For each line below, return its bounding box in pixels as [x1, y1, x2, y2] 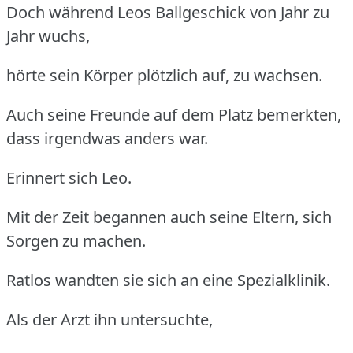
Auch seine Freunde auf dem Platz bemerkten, [6, 103, 341, 125]
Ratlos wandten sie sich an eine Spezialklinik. [6, 269, 330, 291]
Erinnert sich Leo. [6, 166, 132, 188]
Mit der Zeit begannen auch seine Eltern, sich [6, 206, 332, 228]
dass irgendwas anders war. [6, 127, 208, 149]
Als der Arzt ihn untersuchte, [6, 308, 213, 330]
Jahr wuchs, [6, 24, 90, 46]
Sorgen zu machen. [6, 229, 146, 251]
